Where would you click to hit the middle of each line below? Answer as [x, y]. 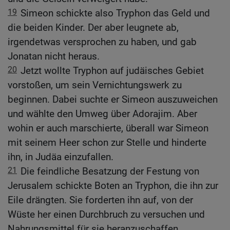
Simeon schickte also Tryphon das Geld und [115, 13]
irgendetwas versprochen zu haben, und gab [102, 42]
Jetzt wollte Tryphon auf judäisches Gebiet [112, 71]
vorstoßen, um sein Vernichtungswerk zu [95, 85]
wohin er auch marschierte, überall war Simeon [108, 128]
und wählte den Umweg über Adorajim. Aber [102, 114]
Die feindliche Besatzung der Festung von [110, 171]
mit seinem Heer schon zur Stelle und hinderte [107, 143]
